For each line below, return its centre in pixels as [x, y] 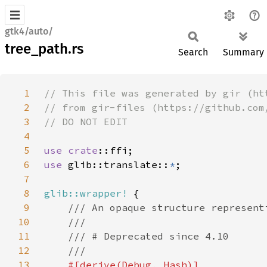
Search [193, 52]
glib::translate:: [119, 164]
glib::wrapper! [86, 193]
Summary [243, 52]
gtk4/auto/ [29, 31]
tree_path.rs [44, 49]
